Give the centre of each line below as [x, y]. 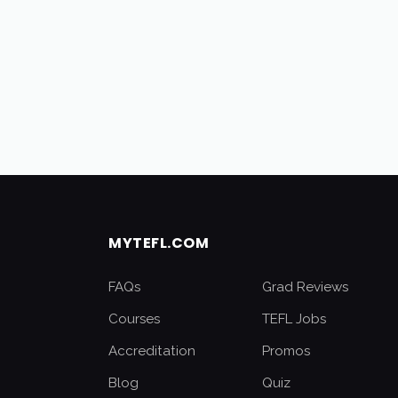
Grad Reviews [306, 287]
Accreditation [152, 351]
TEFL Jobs [295, 319]
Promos [287, 351]
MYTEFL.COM [159, 243]
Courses [134, 319]
